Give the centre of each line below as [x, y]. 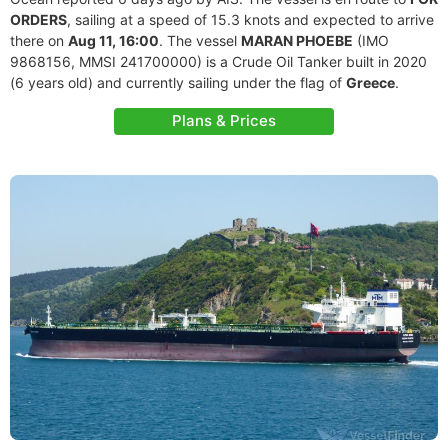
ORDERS [38, 19]
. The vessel [200, 40]
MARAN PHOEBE [297, 40]
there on [39, 40]
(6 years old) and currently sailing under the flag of [178, 82]
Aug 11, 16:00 [113, 40]
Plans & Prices [224, 120]
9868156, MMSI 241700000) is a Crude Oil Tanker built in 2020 [218, 61]
